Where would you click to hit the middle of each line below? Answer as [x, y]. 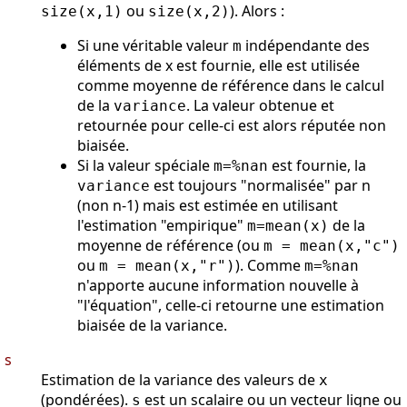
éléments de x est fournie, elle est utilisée [218, 66]
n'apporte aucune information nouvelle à [218, 286]
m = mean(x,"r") [167, 266]
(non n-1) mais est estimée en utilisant [208, 206]
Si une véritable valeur [155, 46]
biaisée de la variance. [152, 326]
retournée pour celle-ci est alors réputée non [232, 126]
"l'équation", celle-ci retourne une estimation [231, 306]
